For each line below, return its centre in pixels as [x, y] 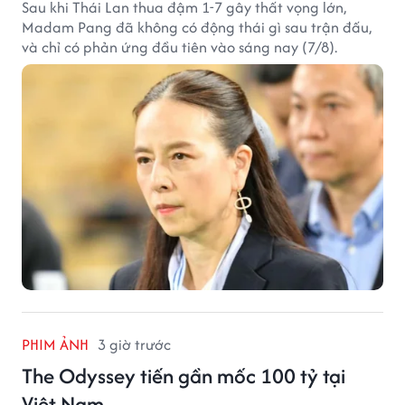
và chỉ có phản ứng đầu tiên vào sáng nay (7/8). [179, 47]
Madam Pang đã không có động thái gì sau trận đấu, [197, 27]
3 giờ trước [134, 344]
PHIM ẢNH [55, 344]
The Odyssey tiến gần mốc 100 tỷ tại [184, 375]
